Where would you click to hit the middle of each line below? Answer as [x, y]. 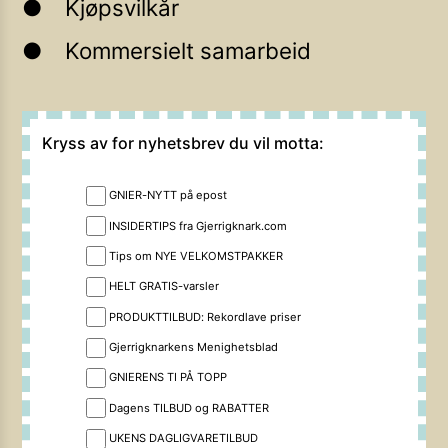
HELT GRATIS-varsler [163, 286]
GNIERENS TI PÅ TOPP [167, 377]
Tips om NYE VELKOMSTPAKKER [195, 255]
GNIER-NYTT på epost [167, 195]
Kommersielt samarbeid [187, 50]
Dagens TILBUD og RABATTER [188, 407]
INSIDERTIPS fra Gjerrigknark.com [197, 225]
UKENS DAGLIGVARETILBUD [183, 438]
